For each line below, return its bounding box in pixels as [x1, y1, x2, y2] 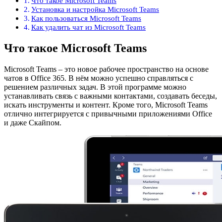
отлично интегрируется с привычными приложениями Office [4, 110, 212, 118]
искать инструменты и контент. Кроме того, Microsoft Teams [4, 101, 208, 110]
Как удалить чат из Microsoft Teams [31, 23, 146, 32]
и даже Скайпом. [4, 118, 61, 127]
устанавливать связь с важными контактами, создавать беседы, [4, 92, 217, 101]
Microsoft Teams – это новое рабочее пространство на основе [4, 65, 209, 74]
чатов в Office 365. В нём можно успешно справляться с [4, 74, 193, 83]
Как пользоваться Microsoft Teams [31, 14, 142, 23]
